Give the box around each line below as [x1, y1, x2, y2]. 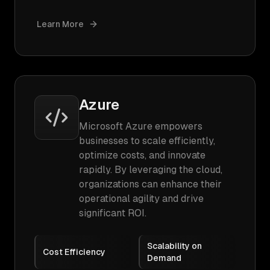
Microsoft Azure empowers [79, 121, 202, 132]
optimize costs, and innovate [79, 149, 206, 161]
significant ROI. [79, 207, 146, 219]
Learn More [37, 19, 84, 29]
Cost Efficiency [43, 247, 105, 257]
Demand [147, 253, 181, 263]
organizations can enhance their [79, 178, 222, 190]
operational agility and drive [79, 193, 204, 204]
